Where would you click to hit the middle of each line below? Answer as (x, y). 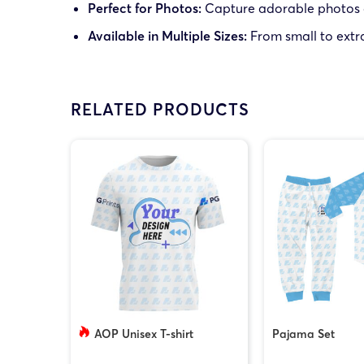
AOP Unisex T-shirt (143, 334)
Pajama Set (303, 334)
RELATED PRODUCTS (160, 110)
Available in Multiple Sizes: (167, 36)
